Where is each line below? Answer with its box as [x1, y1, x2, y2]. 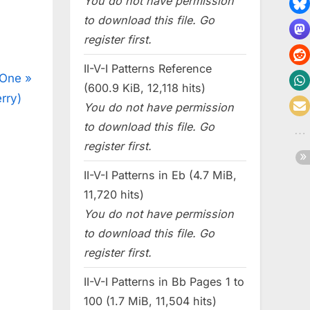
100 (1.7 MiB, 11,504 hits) [84, 293, 217, 308]
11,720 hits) [84, 188, 144, 202]
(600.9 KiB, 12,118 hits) [84, 81, 206, 95]
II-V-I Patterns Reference [84, 62, 212, 76]
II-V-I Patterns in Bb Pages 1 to [84, 274, 244, 289]
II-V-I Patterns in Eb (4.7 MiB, [84, 168, 237, 183]
